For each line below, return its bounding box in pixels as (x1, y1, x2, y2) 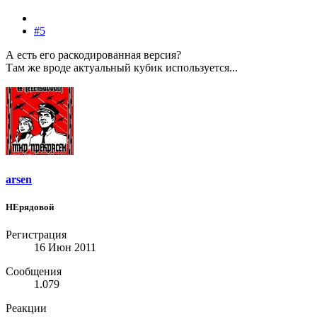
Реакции (6, 302, 47, 315)
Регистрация (6, 229, 67, 241)
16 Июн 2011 (34, 241, 96, 254)
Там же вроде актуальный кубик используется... (6, 62, 238, 74)
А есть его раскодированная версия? (6, 49, 181, 62)
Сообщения (6, 265, 62, 278)
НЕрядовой (6, 201, 54, 212)
